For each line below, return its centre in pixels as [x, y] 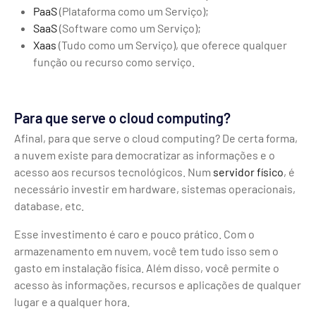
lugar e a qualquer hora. [72, 301]
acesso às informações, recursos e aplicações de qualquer [158, 284]
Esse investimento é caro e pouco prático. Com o [134, 233]
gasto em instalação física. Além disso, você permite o [147, 267]
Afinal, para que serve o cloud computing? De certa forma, [156, 138]
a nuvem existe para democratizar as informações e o [145, 154]
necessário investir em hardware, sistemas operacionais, [155, 188]
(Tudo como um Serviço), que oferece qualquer [172, 44]
